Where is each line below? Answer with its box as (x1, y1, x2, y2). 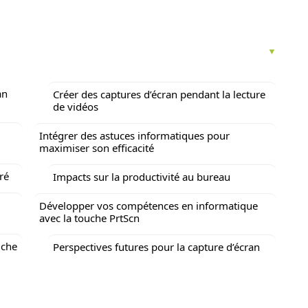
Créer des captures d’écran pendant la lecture (53, 87, 265, 101)
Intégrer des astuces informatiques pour (39, 129, 230, 142)
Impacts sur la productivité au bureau (53, 170, 230, 184)
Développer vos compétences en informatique (39, 199, 258, 212)
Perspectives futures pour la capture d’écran (53, 240, 260, 254)
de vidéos (53, 100, 98, 113)
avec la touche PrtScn (39, 211, 140, 225)
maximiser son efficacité (39, 141, 154, 155)
